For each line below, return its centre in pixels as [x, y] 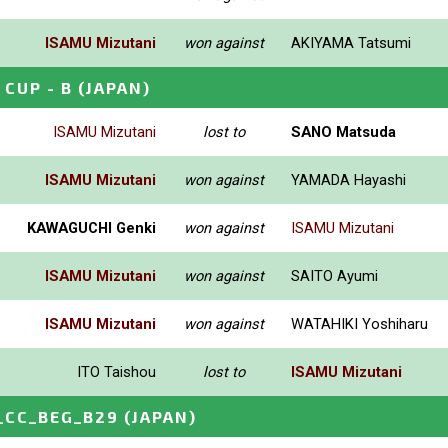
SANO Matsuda [343, 131]
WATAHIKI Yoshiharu [359, 323]
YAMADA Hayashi [348, 179]
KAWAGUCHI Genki [91, 227]
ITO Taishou [116, 371]
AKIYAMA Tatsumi [351, 42]
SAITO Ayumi [334, 275]
